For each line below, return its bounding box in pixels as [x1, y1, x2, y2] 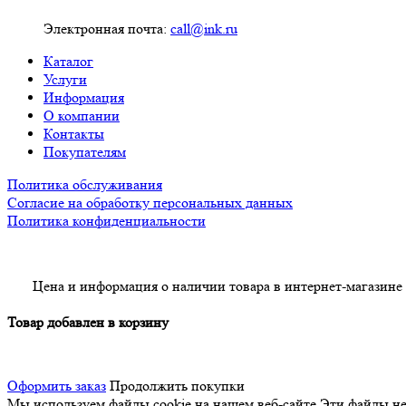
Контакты [43, 125, 104, 142]
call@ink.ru [170, 20, 237, 37]
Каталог [43, 53, 93, 70]
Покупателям [43, 143, 126, 160]
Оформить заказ [7, 377, 106, 394]
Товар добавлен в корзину [7, 314, 169, 331]
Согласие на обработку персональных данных [7, 194, 293, 211]
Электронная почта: [43, 20, 170, 37]
